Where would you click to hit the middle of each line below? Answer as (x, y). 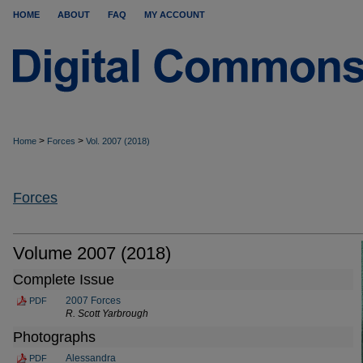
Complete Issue (64, 279)
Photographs (54, 337)
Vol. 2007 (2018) (118, 141)
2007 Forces (93, 300)
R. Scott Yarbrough (107, 313)
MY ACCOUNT (175, 15)
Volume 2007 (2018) (92, 253)
